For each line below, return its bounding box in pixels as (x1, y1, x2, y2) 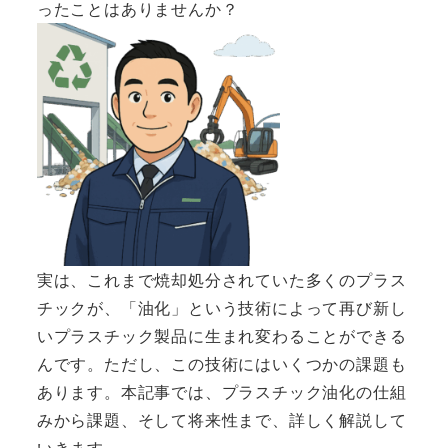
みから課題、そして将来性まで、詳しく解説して (36, 407, 407, 431)
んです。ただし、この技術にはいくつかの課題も (36, 351, 407, 375)
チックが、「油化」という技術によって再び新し (36, 295, 407, 319)
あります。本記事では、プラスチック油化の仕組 (36, 379, 407, 403)
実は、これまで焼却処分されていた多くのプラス (36, 267, 407, 291)
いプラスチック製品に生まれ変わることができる (36, 323, 407, 347)
